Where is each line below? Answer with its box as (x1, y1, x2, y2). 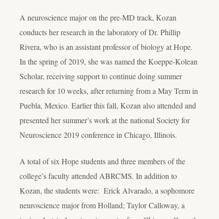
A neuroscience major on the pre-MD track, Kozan (20, 12, 176, 23)
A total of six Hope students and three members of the (20, 156, 185, 167)
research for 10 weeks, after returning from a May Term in (20, 86, 198, 96)
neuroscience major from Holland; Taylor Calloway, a (20, 200, 185, 211)
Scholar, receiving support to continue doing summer (20, 71, 182, 82)
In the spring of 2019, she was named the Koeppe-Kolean (20, 56, 197, 67)
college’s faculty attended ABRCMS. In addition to (20, 171, 177, 181)
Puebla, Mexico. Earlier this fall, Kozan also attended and (20, 100, 196, 111)
